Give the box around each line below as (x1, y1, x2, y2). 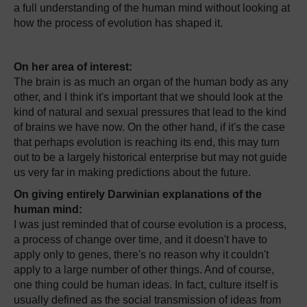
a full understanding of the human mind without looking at (14, 2, 290, 14)
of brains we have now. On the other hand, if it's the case (14, 121, 285, 133)
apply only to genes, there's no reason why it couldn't (14, 249, 269, 260)
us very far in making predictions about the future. (14, 167, 251, 178)
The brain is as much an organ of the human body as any (14, 76, 288, 88)
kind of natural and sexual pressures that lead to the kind (14, 106, 286, 118)
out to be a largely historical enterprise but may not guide (14, 151, 287, 163)
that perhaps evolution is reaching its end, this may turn (14, 136, 280, 148)
